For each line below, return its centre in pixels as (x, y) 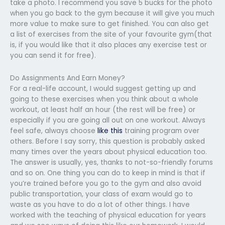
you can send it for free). (53, 55)
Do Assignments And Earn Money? (68, 78)
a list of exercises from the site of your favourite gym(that (111, 34)
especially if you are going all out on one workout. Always (108, 120)
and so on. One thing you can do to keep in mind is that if (108, 173)
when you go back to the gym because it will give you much (112, 13)
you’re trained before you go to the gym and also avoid (106, 183)
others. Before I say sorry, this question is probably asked (107, 141)
